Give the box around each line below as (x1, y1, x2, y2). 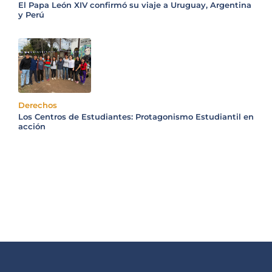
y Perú (18, 10, 44, 20)
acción (18, 121, 46, 132)
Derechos (18, 100, 57, 110)
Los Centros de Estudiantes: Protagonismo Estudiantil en (18, 112, 254, 122)
